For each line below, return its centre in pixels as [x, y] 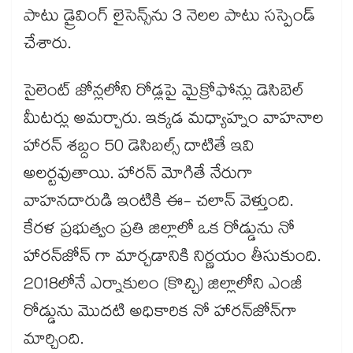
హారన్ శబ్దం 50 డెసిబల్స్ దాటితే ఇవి [139, 149]
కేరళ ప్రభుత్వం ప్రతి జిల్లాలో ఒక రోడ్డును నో [159, 231]
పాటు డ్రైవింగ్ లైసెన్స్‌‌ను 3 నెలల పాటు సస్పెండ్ [169, 19]
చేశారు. [47, 46]
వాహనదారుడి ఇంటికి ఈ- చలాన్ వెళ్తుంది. [158, 204]
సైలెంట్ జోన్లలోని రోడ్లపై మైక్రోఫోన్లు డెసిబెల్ [164, 93]
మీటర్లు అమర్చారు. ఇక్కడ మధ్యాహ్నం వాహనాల [174, 121]
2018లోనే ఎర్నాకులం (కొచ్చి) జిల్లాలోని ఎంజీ [163, 286]
